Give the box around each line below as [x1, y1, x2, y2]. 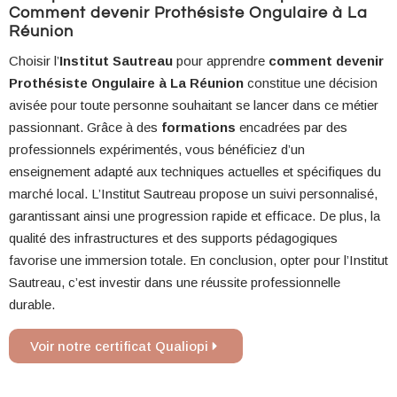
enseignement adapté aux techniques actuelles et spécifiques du [9, 163, 381, 179]
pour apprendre [173, 52, 269, 68]
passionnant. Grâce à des [9, 119, 161, 135]
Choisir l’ [9, 52, 59, 68]
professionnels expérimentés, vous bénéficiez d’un [9, 141, 305, 157]
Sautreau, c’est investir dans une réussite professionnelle [9, 274, 340, 290]
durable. [9, 296, 55, 312]
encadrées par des [236, 119, 347, 135]
